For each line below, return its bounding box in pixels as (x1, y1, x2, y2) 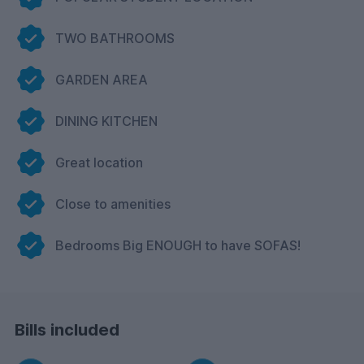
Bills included (15, 319, 119, 340)
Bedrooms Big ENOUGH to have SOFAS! (55, 236, 301, 253)
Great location (55, 154, 143, 171)
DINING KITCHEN (55, 112, 158, 129)
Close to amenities (55, 195, 171, 212)
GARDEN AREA (55, 71, 148, 88)
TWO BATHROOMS (55, 29, 175, 46)
